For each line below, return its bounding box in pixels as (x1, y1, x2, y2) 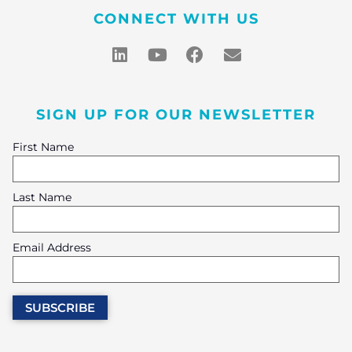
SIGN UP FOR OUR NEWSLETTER (36, 106, 316, 123)
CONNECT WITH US (93, 10, 259, 27)
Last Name (13, 191, 71, 204)
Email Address (13, 241, 91, 255)
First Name (13, 141, 74, 154)
